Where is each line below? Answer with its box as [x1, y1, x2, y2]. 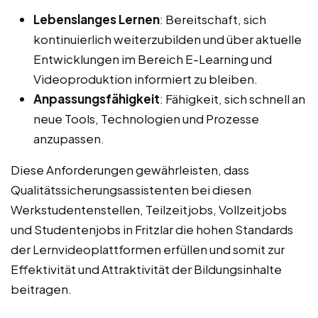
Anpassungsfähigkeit [33, 91, 160, 107]
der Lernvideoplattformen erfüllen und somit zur [11, 241, 285, 258]
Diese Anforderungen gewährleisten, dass [11, 162, 249, 178]
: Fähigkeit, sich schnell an [160, 91, 305, 107]
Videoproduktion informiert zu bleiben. [33, 71, 258, 87]
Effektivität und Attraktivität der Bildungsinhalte [11, 261, 282, 278]
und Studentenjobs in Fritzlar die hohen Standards [11, 221, 293, 238]
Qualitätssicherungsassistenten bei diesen [11, 182, 251, 198]
